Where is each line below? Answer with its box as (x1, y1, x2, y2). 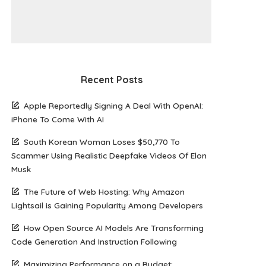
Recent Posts (80, 73, 142, 85)
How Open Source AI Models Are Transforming (24, 222, 204, 233)
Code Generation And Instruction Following (11, 236, 178, 246)
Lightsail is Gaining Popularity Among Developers (11, 199, 204, 210)
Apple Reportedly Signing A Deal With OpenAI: (24, 100, 204, 110)
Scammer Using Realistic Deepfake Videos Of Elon (11, 150, 207, 160)
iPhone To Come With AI (11, 113, 104, 124)
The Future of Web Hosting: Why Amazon (24, 186, 185, 197)
